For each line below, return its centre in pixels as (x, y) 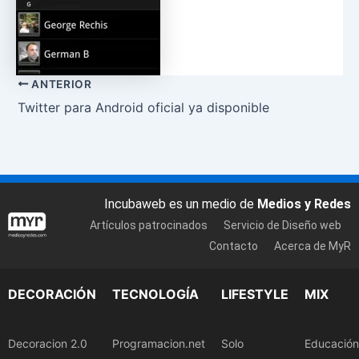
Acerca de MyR (313, 246)
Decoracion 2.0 (48, 343)
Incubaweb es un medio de (181, 204)
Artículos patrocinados (149, 226)
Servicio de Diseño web (282, 226)
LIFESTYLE (255, 294)
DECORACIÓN (52, 294)
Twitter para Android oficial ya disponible (143, 107)
